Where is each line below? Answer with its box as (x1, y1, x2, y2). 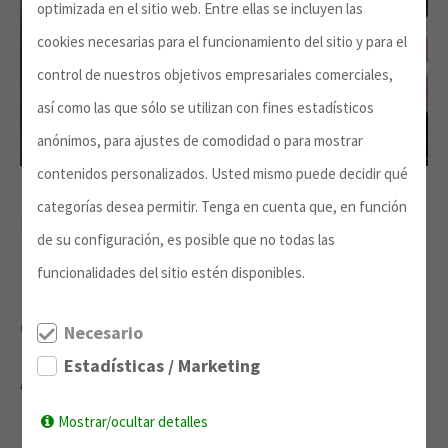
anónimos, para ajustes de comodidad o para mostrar (37, 131, 363, 151)
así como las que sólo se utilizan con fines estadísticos (37, 98, 374, 118)
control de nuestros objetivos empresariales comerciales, (37, 65, 393, 85)
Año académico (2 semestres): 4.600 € (20, 367, 362, 395)
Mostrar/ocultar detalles (58, 412, 208, 432)
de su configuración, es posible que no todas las (37, 230, 335, 250)
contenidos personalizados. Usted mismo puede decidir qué (37, 164, 408, 184)
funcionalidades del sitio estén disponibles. (37, 263, 305, 283)
